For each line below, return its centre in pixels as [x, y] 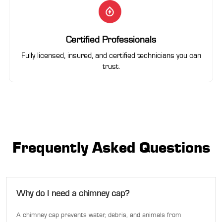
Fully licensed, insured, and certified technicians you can [111, 55]
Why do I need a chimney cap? [73, 193]
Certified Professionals [111, 39]
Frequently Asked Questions [111, 147]
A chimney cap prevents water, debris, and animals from [99, 214]
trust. [111, 66]
